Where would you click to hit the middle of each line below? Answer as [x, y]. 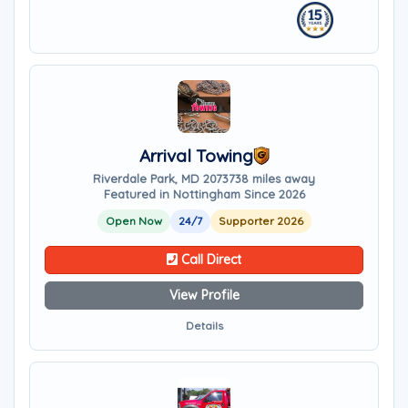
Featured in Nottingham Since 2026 [204, 194]
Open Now [133, 221]
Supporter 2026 [260, 221]
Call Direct [209, 260]
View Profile [204, 295]
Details [204, 326]
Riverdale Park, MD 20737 [164, 178]
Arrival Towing [196, 156]
